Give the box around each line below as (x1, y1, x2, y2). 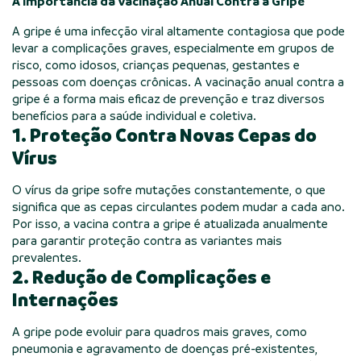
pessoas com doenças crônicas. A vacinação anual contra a (12, 75, 344, 89)
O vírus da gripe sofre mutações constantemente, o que (12, 183, 326, 197)
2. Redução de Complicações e (12, 266, 271, 288)
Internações (12, 288, 118, 311)
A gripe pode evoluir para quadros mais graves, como (12, 325, 307, 338)
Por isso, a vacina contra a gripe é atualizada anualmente (12, 217, 328, 230)
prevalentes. (12, 251, 81, 264)
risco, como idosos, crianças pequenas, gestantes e (12, 58, 300, 72)
